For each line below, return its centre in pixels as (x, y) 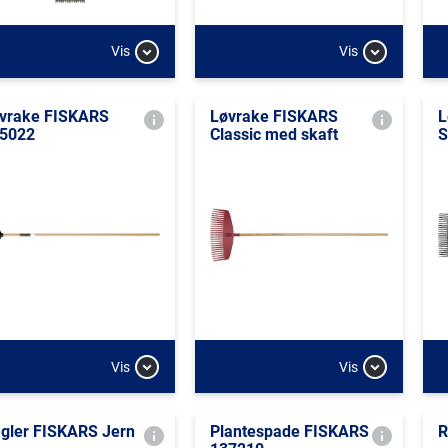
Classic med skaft (273, 134)
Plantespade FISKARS (289, 431)
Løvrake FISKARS (273, 116)
